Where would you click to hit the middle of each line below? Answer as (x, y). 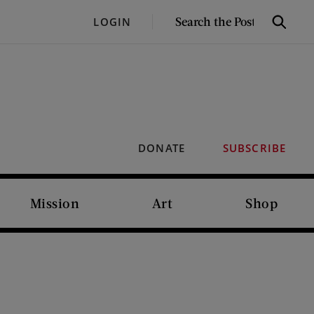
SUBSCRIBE (254, 148)
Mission (55, 203)
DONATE (162, 148)
